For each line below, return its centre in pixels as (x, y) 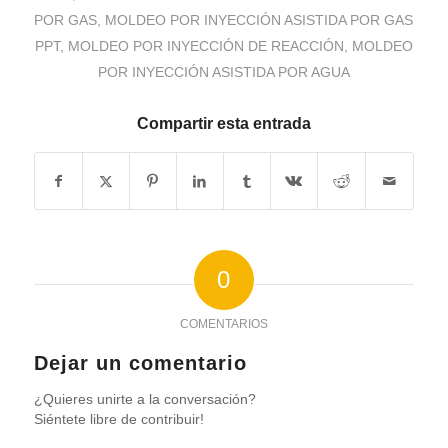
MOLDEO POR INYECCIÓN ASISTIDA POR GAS (259, 20)
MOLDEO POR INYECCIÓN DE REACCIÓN (205, 46)
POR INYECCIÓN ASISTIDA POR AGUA (223, 72)
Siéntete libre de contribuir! (118, 419)
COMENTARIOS (223, 324)
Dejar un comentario (140, 363)
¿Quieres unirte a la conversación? (144, 399)
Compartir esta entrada (223, 123)
